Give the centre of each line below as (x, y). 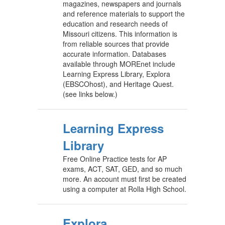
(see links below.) (90, 94)
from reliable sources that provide (116, 44)
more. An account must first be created (125, 179)
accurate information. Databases (115, 54)
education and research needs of (115, 24)
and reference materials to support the (124, 14)
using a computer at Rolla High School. (125, 189)
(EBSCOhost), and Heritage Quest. (118, 84)
